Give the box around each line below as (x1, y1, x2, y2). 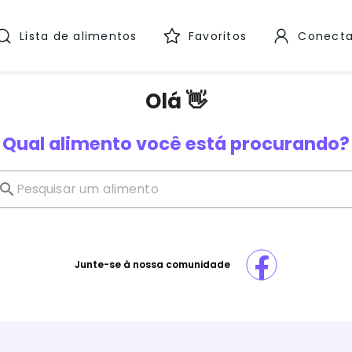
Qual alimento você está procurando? (2, 131, 350, 156)
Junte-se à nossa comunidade (74, 258, 230, 271)
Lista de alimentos (20, 27, 137, 44)
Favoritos (188, 27, 247, 44)
